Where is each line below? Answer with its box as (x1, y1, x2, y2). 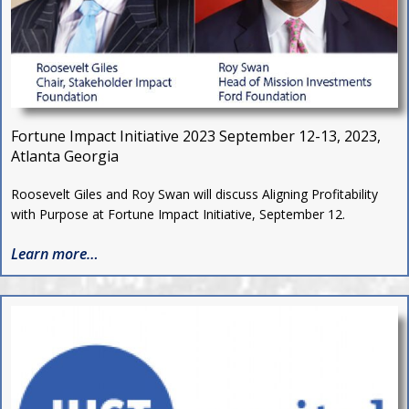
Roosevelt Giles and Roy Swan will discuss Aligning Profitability (11, 185, 378, 204)
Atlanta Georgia (11, 146, 119, 167)
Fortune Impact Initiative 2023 (11, 126, 219, 147)
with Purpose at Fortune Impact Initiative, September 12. (11, 205, 345, 224)
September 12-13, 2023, (219, 126, 381, 147)
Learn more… (11, 244, 99, 265)
